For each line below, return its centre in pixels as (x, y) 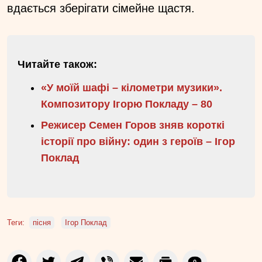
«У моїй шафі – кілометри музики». (132, 87)
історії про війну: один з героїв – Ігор (138, 141)
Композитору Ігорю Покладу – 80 (127, 104)
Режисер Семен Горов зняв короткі (133, 125)
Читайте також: (57, 64)
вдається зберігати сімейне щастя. (101, 8)
